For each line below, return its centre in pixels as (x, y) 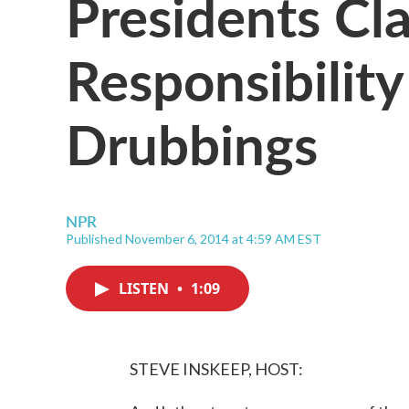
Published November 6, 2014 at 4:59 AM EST (194, 239)
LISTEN (146, 288)
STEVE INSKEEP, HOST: (216, 369)
